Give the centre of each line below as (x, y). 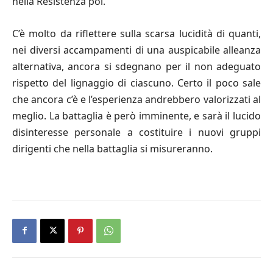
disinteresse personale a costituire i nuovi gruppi (136, 132)
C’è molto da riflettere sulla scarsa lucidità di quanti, (136, 33)
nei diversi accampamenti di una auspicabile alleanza (136, 50)
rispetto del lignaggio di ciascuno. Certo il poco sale (136, 83)
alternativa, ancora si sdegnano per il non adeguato (136, 66)
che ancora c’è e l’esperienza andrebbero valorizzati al (136, 99)
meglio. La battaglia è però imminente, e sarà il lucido (136, 115)
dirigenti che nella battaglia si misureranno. (112, 148)
